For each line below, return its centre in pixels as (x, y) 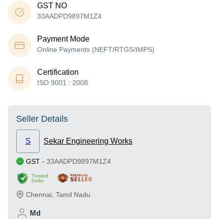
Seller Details (42, 119)
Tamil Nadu (73, 195)
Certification (58, 72)
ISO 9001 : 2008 (63, 83)
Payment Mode (63, 39)
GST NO (52, 6)
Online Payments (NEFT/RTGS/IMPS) (96, 49)
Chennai (39, 195)
